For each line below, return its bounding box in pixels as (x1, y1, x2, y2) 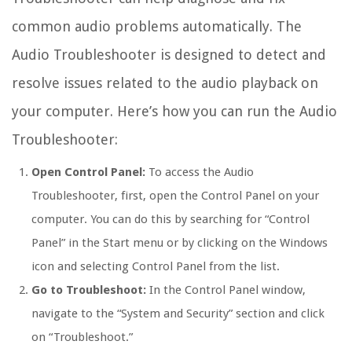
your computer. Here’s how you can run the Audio (12, 102, 337, 119)
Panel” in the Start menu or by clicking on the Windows (31, 235, 328, 250)
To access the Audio (145, 164, 254, 179)
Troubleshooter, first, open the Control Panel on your (31, 188, 319, 203)
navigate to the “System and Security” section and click (31, 306, 324, 321)
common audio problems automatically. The (12, 17, 302, 35)
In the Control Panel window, (146, 282, 306, 297)
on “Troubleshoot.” (31, 329, 133, 344)
